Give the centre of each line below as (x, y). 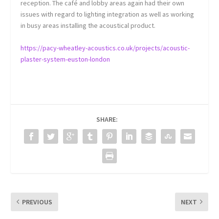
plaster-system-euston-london (66, 59)
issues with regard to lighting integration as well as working (108, 14)
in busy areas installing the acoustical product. (88, 26)
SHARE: (107, 119)
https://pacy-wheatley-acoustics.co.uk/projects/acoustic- (105, 48)
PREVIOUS (37, 202)
